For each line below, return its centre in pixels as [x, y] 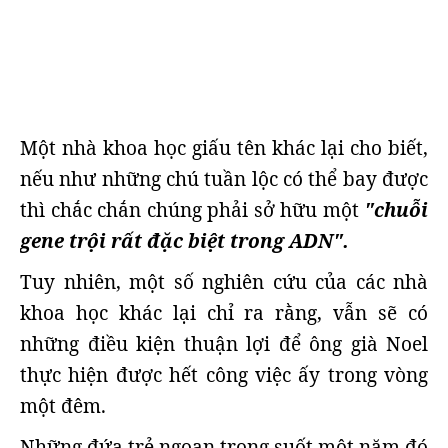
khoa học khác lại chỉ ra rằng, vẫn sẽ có [224, 313]
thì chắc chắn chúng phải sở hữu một [189, 210]
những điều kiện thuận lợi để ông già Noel [224, 344]
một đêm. [63, 406]
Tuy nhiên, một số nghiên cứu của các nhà [224, 282]
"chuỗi [396, 210]
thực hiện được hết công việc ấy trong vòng [224, 375]
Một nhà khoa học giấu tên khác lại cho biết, [224, 148]
